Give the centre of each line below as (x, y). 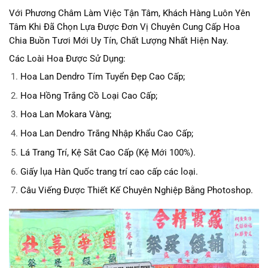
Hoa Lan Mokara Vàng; (66, 115)
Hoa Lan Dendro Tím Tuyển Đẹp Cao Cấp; (102, 77)
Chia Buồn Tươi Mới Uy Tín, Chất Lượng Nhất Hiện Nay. (119, 41)
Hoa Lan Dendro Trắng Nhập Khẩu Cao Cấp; (106, 134)
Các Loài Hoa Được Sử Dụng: (67, 59)
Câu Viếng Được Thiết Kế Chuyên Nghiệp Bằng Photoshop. (136, 191)
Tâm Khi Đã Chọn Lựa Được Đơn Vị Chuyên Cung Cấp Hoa (124, 27)
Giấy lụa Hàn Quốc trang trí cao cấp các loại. (109, 172)
